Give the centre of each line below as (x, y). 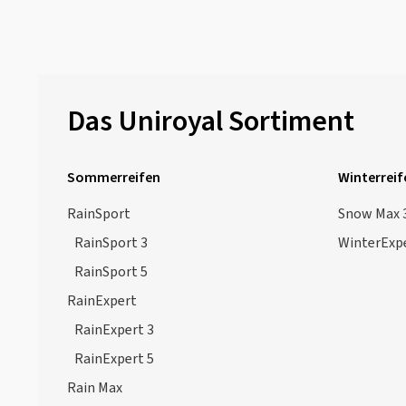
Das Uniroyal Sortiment (211, 121)
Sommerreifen (114, 178)
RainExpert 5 (114, 359)
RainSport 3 (111, 243)
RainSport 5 (111, 272)
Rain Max (95, 388)
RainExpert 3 (114, 330)
